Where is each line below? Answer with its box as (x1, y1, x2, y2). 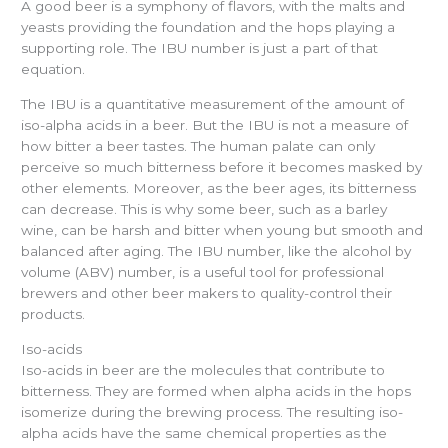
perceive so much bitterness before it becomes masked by (21, 158, 423, 175)
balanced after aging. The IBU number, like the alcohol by (21, 242, 412, 259)
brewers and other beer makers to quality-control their (21, 284, 393, 301)
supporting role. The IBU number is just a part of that (21, 40, 379, 57)
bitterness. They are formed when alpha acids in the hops (21, 382, 412, 399)
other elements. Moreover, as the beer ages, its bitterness (21, 179, 417, 196)
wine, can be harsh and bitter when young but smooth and (21, 221, 424, 238)
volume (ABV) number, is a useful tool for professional (21, 263, 385, 280)
